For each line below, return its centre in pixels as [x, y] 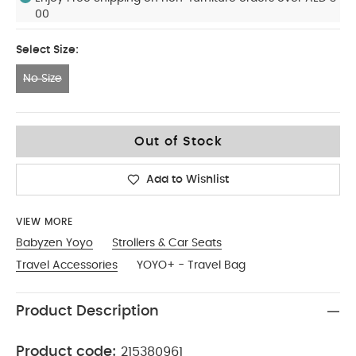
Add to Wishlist [188, 180]
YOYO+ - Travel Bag [191, 265]
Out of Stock [178, 141]
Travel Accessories [67, 265]
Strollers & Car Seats [167, 243]
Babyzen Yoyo [54, 243]
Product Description [87, 311]
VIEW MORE [44, 222]
